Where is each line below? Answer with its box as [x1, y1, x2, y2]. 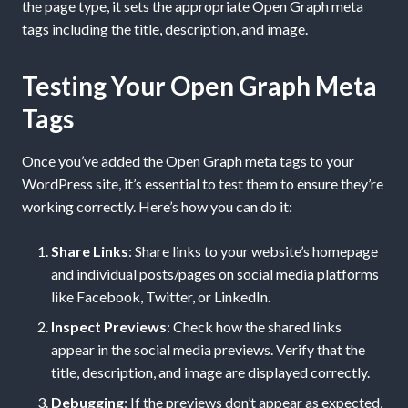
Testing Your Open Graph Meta [22, 70, 377, 102]
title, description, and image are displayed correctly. [51, 363, 370, 382]
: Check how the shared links [167, 318, 342, 336]
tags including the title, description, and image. [22, 20, 308, 38]
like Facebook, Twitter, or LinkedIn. [51, 288, 270, 306]
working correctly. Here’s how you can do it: [22, 198, 292, 216]
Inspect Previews [51, 318, 167, 336]
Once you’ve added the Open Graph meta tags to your [22, 152, 354, 170]
